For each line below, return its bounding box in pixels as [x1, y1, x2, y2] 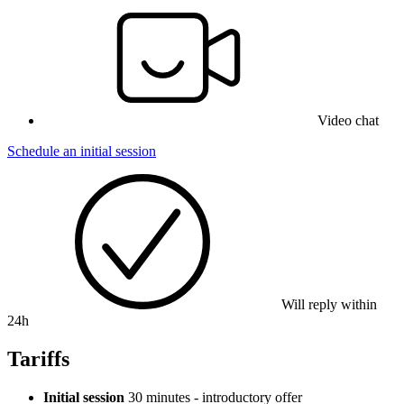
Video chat [317, 113, 379, 129]
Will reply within [278, 297, 377, 313]
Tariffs [7, 347, 69, 372]
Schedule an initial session [7, 143, 156, 160]
